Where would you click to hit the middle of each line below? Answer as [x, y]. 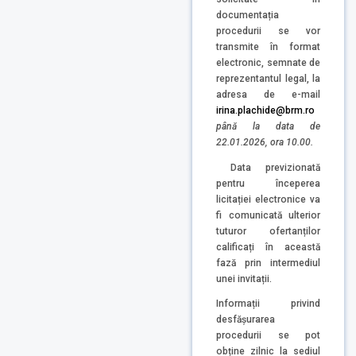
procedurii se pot [268, 336]
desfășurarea [246, 320]
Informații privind [268, 304]
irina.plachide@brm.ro [265, 110]
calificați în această [268, 247]
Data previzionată [275, 167]
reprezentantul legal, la [268, 78]
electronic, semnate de [268, 62]
